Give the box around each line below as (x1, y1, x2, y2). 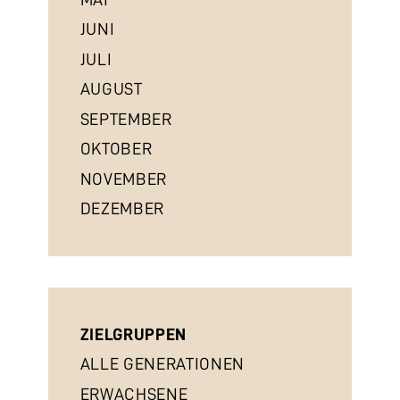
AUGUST (79, 80, 143, 97)
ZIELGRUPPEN (79, 325, 187, 343)
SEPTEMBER (79, 110, 172, 128)
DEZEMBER (79, 200, 164, 217)
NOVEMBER (79, 170, 167, 187)
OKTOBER (79, 140, 153, 157)
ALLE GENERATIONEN (79, 355, 245, 373)
